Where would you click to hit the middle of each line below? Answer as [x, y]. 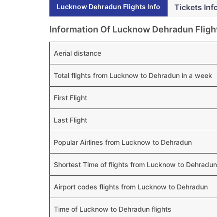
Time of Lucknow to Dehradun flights [113, 209]
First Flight [70, 98]
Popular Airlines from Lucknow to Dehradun [123, 142]
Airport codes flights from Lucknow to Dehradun [131, 187]
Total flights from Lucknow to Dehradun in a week [133, 75]
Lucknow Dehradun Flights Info [108, 7]
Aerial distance [77, 53]
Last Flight [70, 120]
